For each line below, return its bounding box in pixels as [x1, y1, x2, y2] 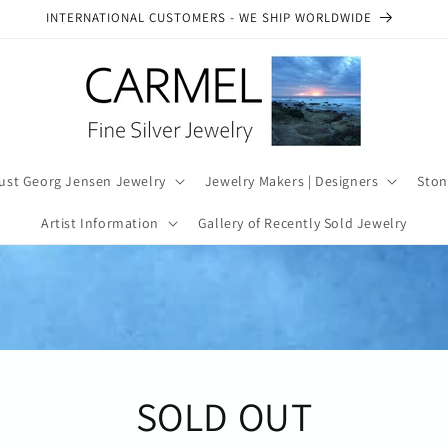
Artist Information [40, 214, 159, 232]
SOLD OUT [135, 390, 313, 442]
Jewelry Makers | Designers [204, 172, 379, 190]
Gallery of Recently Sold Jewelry [197, 214, 407, 232]
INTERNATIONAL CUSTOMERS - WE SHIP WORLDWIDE [45, 9, 372, 26]
